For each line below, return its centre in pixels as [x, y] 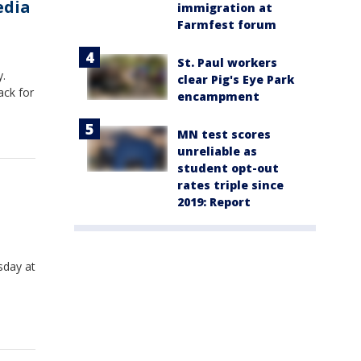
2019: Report [214, 202]
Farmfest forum [227, 25]
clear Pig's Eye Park [236, 80]
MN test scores [224, 135]
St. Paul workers [227, 63]
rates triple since [230, 185]
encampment [218, 97]
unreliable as [217, 151]
